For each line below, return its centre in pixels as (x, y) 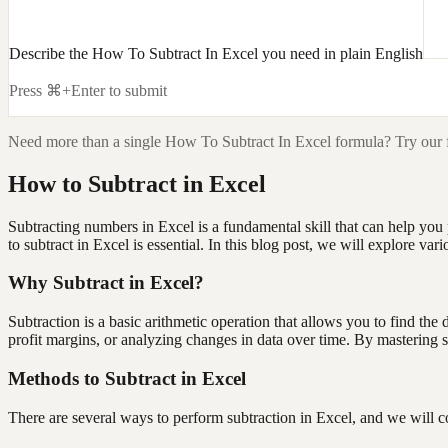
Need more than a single (86, 141)
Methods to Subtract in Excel (127, 378)
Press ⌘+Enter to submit (88, 90)
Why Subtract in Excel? (106, 283)
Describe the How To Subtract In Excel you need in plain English (216, 53)
